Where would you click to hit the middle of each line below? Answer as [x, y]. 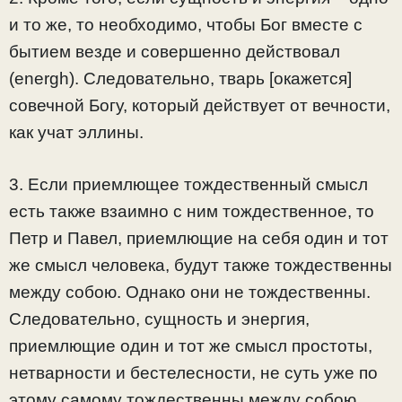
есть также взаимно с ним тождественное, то [192, 212]
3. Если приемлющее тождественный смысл [188, 185]
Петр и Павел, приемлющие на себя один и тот [199, 239]
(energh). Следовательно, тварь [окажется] [180, 78]
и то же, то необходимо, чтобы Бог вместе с [186, 24]
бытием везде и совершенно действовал [175, 51]
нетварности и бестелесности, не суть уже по [193, 373]
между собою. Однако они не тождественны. [190, 293]
